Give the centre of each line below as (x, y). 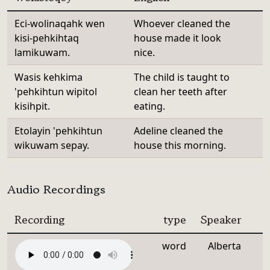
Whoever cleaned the (182, 24)
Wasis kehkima (49, 77)
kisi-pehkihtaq (47, 38)
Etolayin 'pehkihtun (58, 131)
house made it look (177, 38)
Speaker (221, 219)
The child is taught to (182, 77)
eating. (149, 106)
